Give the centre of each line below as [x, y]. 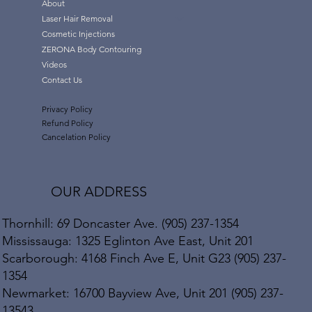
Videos [54, 64]
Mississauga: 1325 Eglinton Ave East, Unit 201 [128, 241]
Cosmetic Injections [78, 33]
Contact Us [62, 79]
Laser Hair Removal [77, 18]
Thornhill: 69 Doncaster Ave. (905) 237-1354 [121, 223]
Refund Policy [68, 123]
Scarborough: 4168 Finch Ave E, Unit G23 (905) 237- [145, 258]
